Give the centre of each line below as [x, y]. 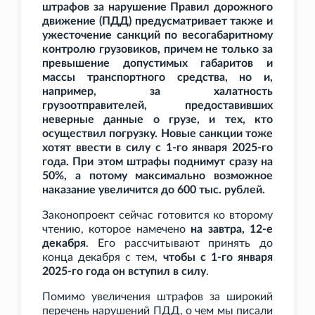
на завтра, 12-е [232, 230]
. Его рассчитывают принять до [179, 244]
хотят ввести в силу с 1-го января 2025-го [157, 148]
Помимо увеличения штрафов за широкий [157, 297]
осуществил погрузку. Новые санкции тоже [157, 134]
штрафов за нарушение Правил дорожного [157, 7]
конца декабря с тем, [103, 258]
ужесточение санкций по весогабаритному [157, 36]
